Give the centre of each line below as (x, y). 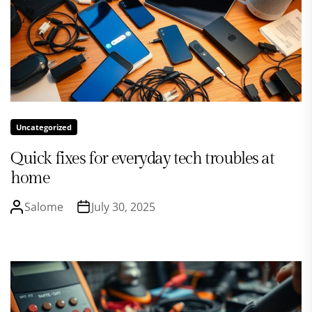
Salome (44, 206)
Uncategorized (44, 127)
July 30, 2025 (123, 206)
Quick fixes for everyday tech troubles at (142, 158)
